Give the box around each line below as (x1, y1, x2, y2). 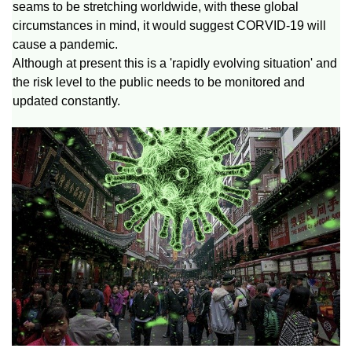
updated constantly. (13, 93, 120, 108)
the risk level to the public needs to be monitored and (13, 75, 305, 89)
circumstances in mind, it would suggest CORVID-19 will (13, 18, 326, 32)
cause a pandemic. (13, 37, 118, 51)
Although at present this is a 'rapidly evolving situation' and (13, 56, 337, 70)
